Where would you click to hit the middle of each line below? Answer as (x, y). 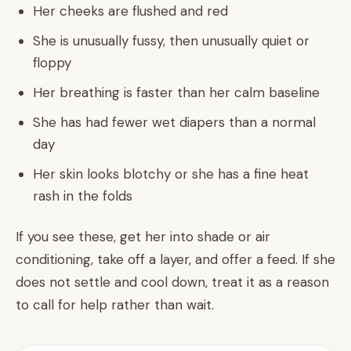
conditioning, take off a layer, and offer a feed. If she (175, 259)
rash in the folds (83, 196)
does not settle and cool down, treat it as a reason (172, 282)
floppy (52, 63)
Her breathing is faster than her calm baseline (176, 92)
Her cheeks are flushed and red (130, 11)
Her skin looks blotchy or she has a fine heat (171, 174)
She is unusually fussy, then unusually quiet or (171, 41)
